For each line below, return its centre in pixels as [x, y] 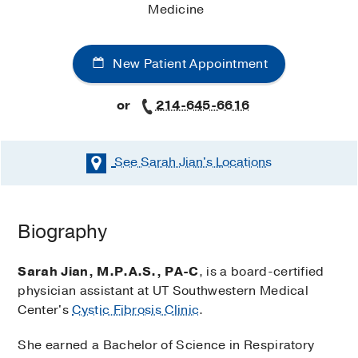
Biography [63, 231]
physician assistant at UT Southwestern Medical [163, 290]
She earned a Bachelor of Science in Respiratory [166, 345]
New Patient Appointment [189, 64]
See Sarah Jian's [163, 163]
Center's [45, 310]
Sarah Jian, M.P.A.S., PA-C [108, 271]
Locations [242, 163]
